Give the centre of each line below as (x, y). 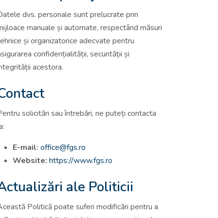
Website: (30, 161)
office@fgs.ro (63, 148)
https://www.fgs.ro (81, 161)
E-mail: (26, 148)
